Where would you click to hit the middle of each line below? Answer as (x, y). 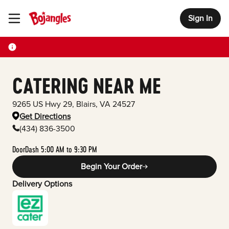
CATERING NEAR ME (87, 86)
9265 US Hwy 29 (42, 104)
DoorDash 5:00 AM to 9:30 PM (55, 149)
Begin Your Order (111, 167)
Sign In (200, 18)
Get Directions (45, 117)
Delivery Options (42, 184)
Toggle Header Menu (37, 19)
